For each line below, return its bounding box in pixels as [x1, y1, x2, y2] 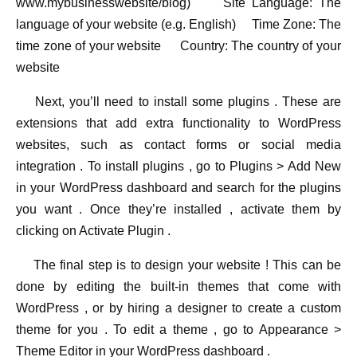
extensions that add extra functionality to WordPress [16, 116, 341, 131]
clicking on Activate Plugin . [16, 224, 171, 238]
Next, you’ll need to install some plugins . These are [16, 95, 341, 109]
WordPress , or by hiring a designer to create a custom [16, 301, 341, 316]
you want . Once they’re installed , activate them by [16, 202, 341, 217]
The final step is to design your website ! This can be [16, 258, 341, 273]
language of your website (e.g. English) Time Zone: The [16, 18, 341, 32]
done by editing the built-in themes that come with [16, 280, 341, 294]
